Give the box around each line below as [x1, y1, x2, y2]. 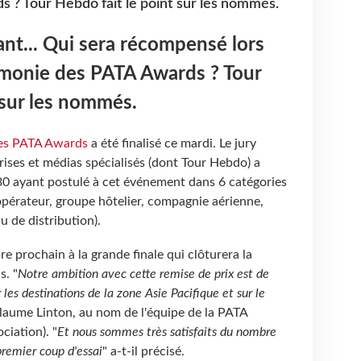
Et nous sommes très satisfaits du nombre [56, 325, 276, 338]
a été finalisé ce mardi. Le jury [87, 136, 256, 150]
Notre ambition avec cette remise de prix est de [17, 267, 269, 280]
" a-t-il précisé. [102, 344, 185, 358]
